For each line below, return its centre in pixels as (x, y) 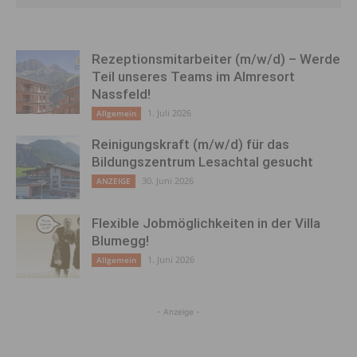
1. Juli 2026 (169, 113)
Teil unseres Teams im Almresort (193, 77)
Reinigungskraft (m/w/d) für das (190, 145)
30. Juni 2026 (168, 181)
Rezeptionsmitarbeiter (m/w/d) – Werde (216, 59)
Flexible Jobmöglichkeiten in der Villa (206, 224)
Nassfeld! (121, 94)
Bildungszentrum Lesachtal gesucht (202, 162)
